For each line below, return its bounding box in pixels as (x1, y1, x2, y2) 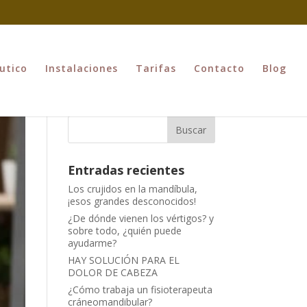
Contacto (194, 62, 245, 75)
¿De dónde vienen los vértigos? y (67, 212, 214, 225)
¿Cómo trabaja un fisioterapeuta (67, 283, 212, 296)
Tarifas (136, 62, 176, 75)
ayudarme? (67, 236, 116, 249)
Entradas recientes (67, 162, 184, 178)
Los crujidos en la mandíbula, (67, 182, 197, 195)
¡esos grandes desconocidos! (67, 195, 196, 208)
